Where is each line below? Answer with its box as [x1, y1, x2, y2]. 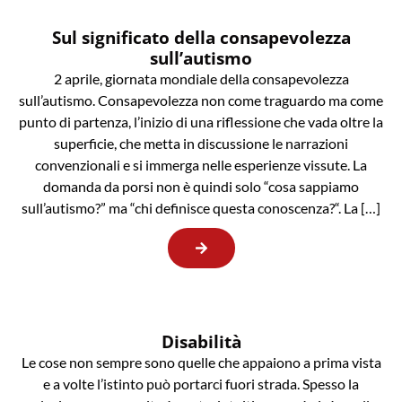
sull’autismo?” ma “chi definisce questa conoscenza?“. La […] [22, 199, 380, 217]
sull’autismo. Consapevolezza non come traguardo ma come [19, 92, 383, 109]
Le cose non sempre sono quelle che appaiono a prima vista [21, 354, 381, 371]
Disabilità [161, 329, 241, 354]
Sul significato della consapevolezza [51, 25, 351, 50]
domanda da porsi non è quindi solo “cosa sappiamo [43, 178, 359, 196]
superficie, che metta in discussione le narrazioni [54, 135, 348, 153]
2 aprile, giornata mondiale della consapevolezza [53, 70, 349, 88]
